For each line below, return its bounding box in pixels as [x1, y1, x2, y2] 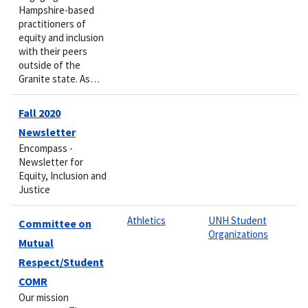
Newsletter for [19, 155, 83, 168]
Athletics [127, 213, 166, 227]
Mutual [19, 235, 54, 250]
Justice [19, 182, 50, 196]
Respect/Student [19, 254, 104, 269]
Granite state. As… [19, 71, 100, 85]
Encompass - [19, 141, 73, 155]
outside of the [19, 58, 80, 71]
